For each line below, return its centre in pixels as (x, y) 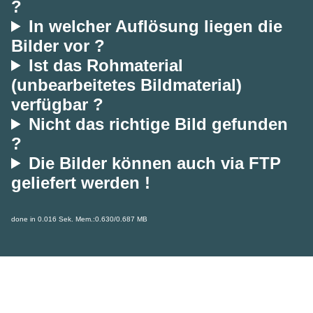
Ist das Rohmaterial (106, 65)
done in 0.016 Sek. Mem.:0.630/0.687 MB (79, 219)
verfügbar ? (57, 104)
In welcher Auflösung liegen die (156, 26)
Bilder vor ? (58, 45)
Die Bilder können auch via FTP (155, 163)
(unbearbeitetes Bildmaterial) (126, 85)
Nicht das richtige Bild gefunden (159, 124)
